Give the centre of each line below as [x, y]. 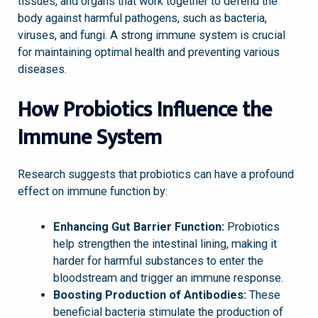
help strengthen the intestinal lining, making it [165, 244]
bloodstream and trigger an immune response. [168, 278]
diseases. [43, 69]
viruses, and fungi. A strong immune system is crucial [152, 35]
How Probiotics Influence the [145, 110]
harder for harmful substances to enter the [158, 261]
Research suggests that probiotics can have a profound [156, 174]
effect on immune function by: [93, 191]
